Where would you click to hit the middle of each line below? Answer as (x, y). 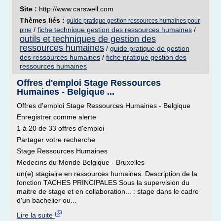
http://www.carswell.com (76, 9)
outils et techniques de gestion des (88, 39)
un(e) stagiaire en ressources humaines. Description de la (107, 174)
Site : (29, 9)
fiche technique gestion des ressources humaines (115, 30)
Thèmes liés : (43, 20)
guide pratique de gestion (150, 48)
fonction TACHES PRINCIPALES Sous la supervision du (103, 183)
